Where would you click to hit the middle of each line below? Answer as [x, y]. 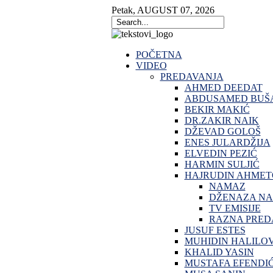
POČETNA [159, 55]
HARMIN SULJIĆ [222, 164]
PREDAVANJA [192, 76]
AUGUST [157, 10]
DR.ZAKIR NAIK [222, 120]
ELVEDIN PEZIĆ [221, 153]
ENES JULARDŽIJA [227, 142]
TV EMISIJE [235, 208]
